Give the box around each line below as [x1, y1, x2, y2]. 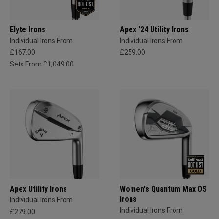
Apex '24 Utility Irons [120, 24, 189, 34]
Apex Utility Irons [10, 184, 67, 194]
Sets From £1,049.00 [10, 60, 74, 68]
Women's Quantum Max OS [120, 184, 207, 194]
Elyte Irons [10, 24, 45, 34]
